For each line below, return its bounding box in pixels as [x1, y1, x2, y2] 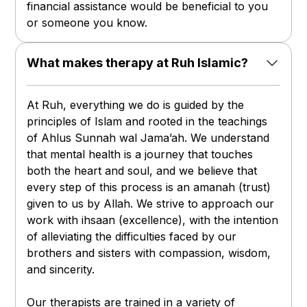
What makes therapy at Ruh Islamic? [27, 56, 249, 71]
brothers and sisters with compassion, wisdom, [27, 246, 271, 260]
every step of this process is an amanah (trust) [27, 180, 271, 195]
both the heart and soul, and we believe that [27, 164, 258, 178]
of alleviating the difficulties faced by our [27, 230, 237, 244]
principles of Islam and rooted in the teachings [27, 114, 268, 129]
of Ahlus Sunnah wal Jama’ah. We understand [27, 131, 270, 145]
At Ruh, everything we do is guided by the [27, 98, 245, 112]
